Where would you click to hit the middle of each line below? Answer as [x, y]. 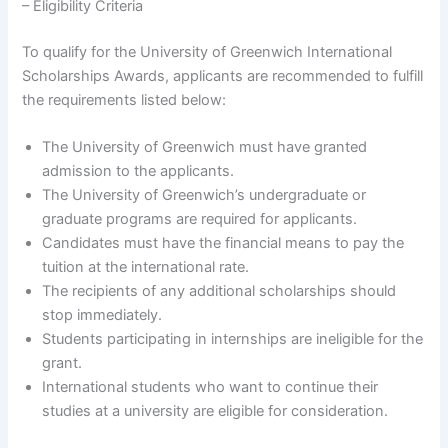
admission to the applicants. [138, 171]
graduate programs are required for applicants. [200, 219]
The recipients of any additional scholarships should [219, 291]
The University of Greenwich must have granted [205, 147]
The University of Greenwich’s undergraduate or [204, 195]
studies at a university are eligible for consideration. [215, 411]
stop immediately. [102, 315]
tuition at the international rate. [146, 267]
